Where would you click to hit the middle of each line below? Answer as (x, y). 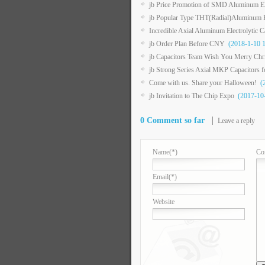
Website (164, 201)
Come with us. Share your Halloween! (203, 83)
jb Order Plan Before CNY (187, 43)
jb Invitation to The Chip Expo (192, 96)
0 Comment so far (172, 120)
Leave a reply (236, 120)
